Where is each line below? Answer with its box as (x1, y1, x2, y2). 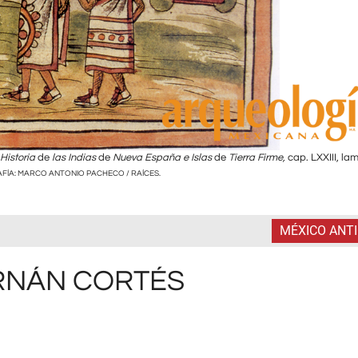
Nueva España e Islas (113, 153, 214, 163)
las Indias (52, 153, 98, 163)
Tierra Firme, (229, 153, 288, 163)
